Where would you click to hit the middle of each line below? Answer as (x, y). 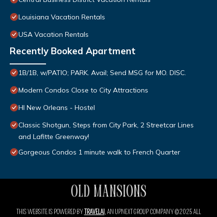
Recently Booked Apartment (73, 51)
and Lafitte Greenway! (54, 137)
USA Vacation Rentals (54, 35)
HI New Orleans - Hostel (57, 108)
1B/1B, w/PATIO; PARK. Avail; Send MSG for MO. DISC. (102, 73)
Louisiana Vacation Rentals (62, 17)
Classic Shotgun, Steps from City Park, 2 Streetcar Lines (106, 125)
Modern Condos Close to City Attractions (83, 90)
